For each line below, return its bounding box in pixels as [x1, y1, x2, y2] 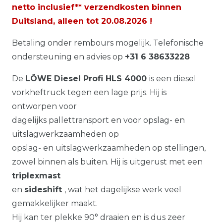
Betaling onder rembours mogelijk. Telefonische [12, 38, 204, 48]
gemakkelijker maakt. [12, 198, 98, 208]
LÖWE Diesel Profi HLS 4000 [25, 73, 149, 83]
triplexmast [12, 170, 60, 180]
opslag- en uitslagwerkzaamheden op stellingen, [12, 143, 206, 153]
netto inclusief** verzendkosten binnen [12, 2, 181, 12]
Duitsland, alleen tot [12, 16, 101, 26]
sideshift [24, 184, 64, 194]
